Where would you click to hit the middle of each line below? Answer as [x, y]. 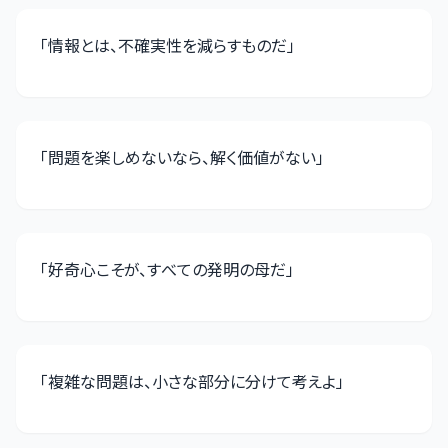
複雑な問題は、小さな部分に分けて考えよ [192, 381]
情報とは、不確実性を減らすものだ [167, 45]
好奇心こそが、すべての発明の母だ [167, 269]
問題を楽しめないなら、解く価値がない [182, 157]
